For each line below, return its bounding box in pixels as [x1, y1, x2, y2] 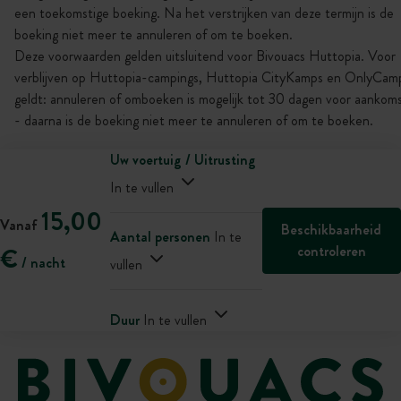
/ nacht [18, 252, 65, 273]
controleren [296, 240, 366, 261]
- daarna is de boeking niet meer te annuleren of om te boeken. [14, 110, 373, 131]
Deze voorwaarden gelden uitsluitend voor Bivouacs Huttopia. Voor [14, 46, 396, 66]
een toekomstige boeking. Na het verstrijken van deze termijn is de [14, 3, 394, 23]
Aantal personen [110, 226, 211, 247]
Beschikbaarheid [281, 218, 382, 240]
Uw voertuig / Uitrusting [110, 149, 257, 170]
